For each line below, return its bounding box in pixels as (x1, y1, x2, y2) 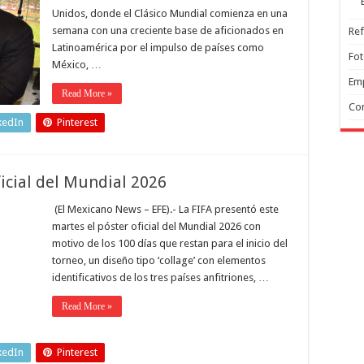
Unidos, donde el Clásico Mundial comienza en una (52, 7, 288, 19)
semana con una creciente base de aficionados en (52, 24, 284, 37)
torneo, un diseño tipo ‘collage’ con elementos (52, 254, 266, 266)
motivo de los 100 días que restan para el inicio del (52, 237, 288, 249)
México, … (52, 58, 102, 71)
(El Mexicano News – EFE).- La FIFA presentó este (52, 203, 279, 215)
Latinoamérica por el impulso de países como (52, 41, 264, 54)
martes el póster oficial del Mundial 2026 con (52, 220, 261, 232)
